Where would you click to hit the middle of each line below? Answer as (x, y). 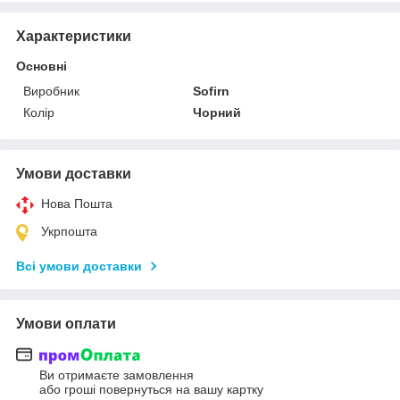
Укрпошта (69, 231)
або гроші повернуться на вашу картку (151, 390)
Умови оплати (66, 323)
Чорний (217, 112)
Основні (42, 66)
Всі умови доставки (79, 266)
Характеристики (74, 36)
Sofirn (212, 91)
